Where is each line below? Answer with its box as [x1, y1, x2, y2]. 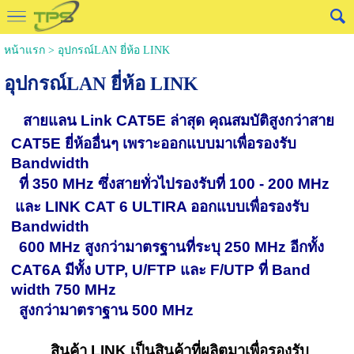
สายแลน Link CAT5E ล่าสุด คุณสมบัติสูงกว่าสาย [23, 112, 335, 129]
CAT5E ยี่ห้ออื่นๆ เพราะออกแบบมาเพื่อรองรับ [11, 135, 297, 152]
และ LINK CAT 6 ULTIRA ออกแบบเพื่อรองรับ [11, 198, 310, 215]
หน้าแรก [3, 44, 45, 56]
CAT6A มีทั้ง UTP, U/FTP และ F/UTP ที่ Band [11, 262, 311, 278]
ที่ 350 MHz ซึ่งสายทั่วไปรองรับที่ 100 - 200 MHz [11, 175, 330, 192]
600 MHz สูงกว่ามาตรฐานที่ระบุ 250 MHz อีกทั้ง [11, 239, 325, 255]
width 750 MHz [11, 281, 117, 298]
